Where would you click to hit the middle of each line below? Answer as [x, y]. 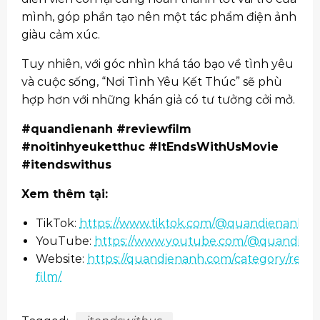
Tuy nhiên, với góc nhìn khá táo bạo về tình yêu [157, 64]
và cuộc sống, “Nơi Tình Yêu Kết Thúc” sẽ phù [152, 82]
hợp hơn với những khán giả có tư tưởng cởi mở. [158, 100]
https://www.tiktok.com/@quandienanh [192, 224]
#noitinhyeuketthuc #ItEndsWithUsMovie [150, 147]
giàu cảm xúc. [61, 35]
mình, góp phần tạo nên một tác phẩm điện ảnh [159, 17]
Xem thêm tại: [65, 194]
